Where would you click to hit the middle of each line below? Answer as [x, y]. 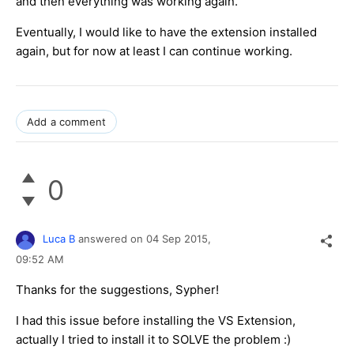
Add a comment [67, 122]
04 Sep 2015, [180, 239]
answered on [112, 239]
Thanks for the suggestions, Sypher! [117, 289]
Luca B [59, 239]
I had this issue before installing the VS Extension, [156, 320]
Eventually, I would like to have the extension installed [166, 32]
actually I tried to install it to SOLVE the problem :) [153, 339]
